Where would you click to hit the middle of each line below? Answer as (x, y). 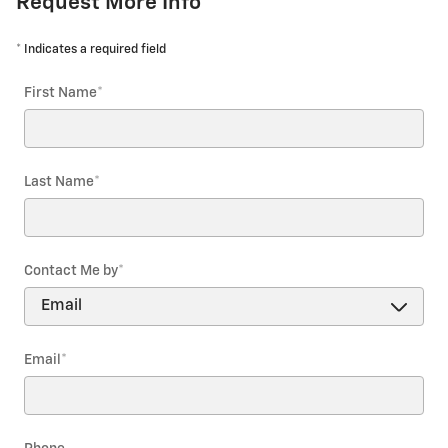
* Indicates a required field (91, 49)
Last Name (59, 181)
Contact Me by (71, 270)
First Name (60, 92)
